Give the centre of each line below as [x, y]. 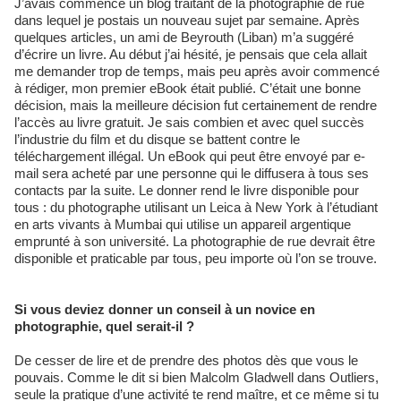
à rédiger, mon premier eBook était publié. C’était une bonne [188, 88]
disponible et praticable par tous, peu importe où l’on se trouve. [196, 258]
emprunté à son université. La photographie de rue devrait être [195, 241]
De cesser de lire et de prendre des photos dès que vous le [186, 360]
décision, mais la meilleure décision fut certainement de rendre [196, 105]
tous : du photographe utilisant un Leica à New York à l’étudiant [196, 207]
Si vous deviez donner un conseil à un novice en [165, 309]
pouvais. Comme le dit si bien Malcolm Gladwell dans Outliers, [196, 377]
